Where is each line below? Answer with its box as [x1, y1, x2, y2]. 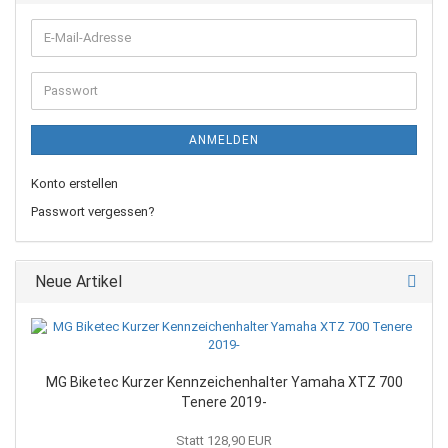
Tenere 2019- [181, 393, 267, 410]
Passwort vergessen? [31, 203, 155, 219]
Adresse [43, 64, 91, 80]
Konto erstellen [31, 175, 118, 191]
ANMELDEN [189, 132, 259, 147]
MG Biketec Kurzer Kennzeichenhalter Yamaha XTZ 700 [45, 373, 403, 390]
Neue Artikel [31, 271, 122, 291]
